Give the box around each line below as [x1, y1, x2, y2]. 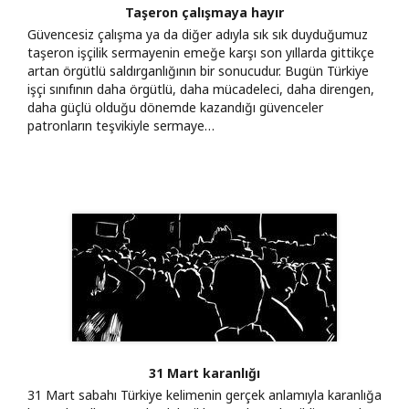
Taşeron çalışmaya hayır [125, 3, 284, 21]
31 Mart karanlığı [149, 363, 260, 382]
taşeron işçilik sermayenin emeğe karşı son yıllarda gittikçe [27, 43, 374, 61]
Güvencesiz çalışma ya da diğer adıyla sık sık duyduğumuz [27, 25, 368, 43]
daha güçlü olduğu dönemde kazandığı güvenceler [27, 98, 323, 116]
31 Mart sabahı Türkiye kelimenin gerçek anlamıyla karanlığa [27, 385, 382, 404]
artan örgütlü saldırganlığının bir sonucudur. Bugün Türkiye [27, 61, 369, 79]
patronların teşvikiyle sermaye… [27, 116, 215, 134]
